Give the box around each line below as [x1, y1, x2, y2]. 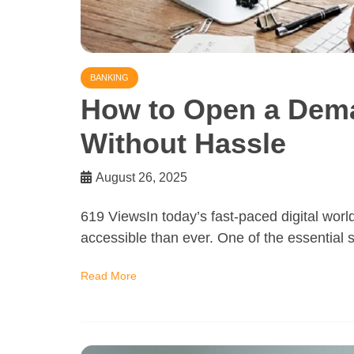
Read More [81, 269, 137, 283]
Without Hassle [81, 126, 286, 160]
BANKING [90, 72, 129, 82]
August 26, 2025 [96, 170, 187, 184]
